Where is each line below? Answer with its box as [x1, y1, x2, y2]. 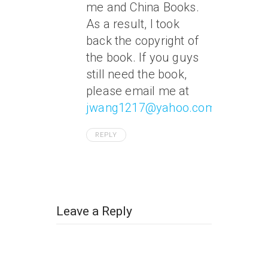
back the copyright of [86, 33, 199, 48]
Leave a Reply [56, 204, 132, 219]
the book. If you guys [86, 50, 199, 65]
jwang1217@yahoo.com [86, 100, 216, 115]
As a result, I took [86, 17, 179, 32]
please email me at [86, 84, 190, 99]
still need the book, [86, 67, 187, 82]
